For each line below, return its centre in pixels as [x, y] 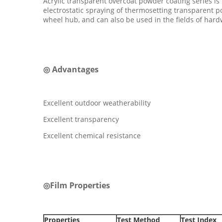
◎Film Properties [77, 185]
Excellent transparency [81, 119]
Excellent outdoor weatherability [97, 103]
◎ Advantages [71, 69]
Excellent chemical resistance [92, 136]
